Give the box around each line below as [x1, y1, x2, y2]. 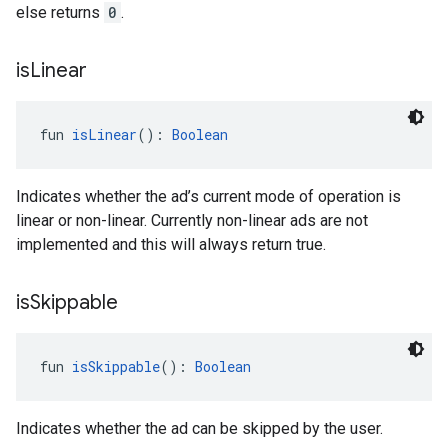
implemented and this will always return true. [16, 235, 326, 254]
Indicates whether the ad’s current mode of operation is [16, 187, 401, 206]
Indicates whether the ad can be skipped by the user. [16, 419, 383, 438]
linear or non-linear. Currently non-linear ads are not [16, 211, 368, 230]
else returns [16, 3, 104, 22]
